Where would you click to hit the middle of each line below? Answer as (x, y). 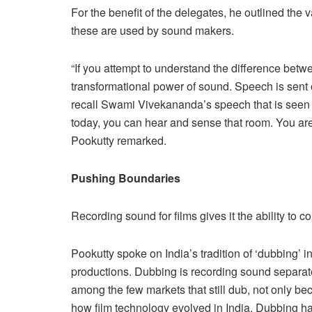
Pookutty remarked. (119, 141)
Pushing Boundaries (126, 178)
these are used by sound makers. (153, 31)
